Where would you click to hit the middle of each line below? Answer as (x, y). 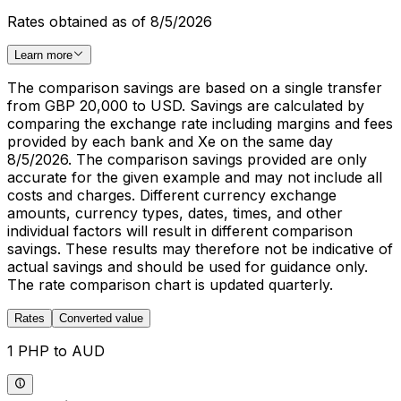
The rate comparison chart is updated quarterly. (170, 285)
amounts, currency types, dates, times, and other (175, 213)
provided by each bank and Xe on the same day (170, 142)
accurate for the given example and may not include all (195, 178)
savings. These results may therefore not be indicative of (200, 249)
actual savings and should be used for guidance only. (188, 267)
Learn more (43, 55)
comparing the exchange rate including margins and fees (200, 124)
